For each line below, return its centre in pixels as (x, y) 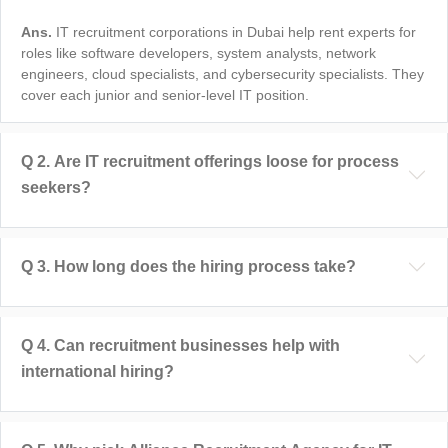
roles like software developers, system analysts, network (198, 52)
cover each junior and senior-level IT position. (165, 94)
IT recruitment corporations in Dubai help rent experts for (236, 31)
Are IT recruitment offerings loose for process (226, 161)
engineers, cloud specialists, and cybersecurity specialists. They (222, 73)
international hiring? (97, 371)
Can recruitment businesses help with (197, 345)
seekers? (56, 187)
